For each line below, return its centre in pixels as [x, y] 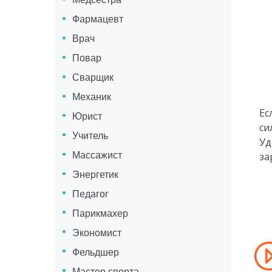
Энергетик [95, 174]
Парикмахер [100, 213]
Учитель [90, 135]
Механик [91, 97]
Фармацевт [97, 19]
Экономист [97, 233]
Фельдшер [95, 252]
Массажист [97, 155]
